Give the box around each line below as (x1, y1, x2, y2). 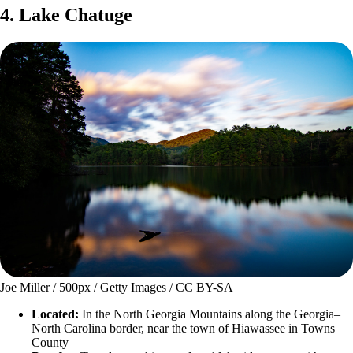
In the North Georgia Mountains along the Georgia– (79, 307, 340, 321)
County (32, 335, 69, 349)
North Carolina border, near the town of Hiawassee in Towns (32, 321, 335, 335)
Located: (32, 307, 79, 321)
